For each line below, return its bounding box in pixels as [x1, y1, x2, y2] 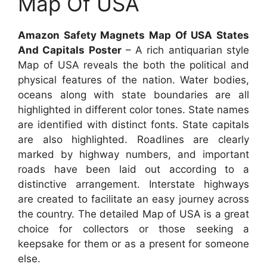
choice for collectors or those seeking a [18, 223, 249, 235]
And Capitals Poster [18, 44, 122, 56]
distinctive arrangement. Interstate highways [18, 178, 249, 190]
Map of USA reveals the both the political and [18, 59, 249, 71]
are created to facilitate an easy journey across [18, 193, 249, 205]
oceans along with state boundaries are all [18, 89, 249, 101]
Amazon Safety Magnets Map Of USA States [18, 29, 249, 41]
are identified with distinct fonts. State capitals [18, 119, 249, 131]
